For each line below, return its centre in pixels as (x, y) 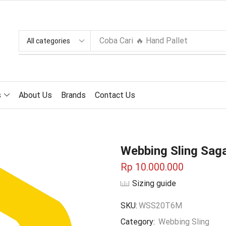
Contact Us (115, 95)
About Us (35, 95)
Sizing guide (154, 183)
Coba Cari (117, 41)
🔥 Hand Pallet (162, 41)
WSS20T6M (160, 206)
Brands (73, 95)
